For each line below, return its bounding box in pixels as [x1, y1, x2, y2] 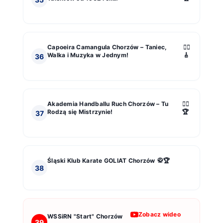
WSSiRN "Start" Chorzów [47, 213, 123, 221]
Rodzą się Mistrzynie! [47, 108, 113, 116]
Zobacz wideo [138, 211, 181, 219]
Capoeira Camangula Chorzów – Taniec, [47, 43, 167, 51]
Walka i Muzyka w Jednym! [47, 51, 129, 59]
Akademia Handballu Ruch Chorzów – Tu [47, 100, 169, 108]
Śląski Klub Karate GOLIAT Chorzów [47, 157, 155, 165]
